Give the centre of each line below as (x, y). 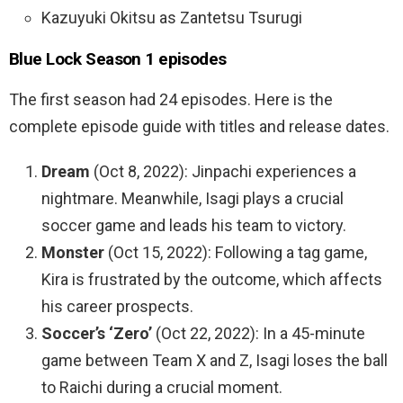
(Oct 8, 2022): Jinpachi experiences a (223, 172)
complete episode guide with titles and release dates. (199, 127)
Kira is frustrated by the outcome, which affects (212, 280)
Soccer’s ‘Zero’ (97, 334)
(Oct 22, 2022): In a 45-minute (259, 334)
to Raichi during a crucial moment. (162, 388)
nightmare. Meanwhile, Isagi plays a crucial (193, 199)
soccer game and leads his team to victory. (194, 226)
